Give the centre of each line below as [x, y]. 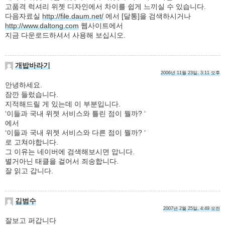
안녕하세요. [24, 85]
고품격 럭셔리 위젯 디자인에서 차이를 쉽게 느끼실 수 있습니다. [105, 6]
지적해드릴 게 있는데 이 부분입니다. [63, 104]
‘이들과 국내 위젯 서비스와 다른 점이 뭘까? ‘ [75, 132]
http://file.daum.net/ [73, 16]
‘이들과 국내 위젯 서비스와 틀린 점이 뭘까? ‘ [75, 113]
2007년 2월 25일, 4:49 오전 [192, 208]
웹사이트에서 [101, 25]
